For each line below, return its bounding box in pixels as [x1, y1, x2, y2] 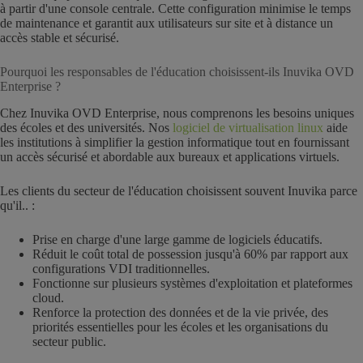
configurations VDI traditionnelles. [32, 261, 210, 275]
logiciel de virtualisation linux [173, 120, 323, 135]
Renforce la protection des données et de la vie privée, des [32, 305, 328, 319]
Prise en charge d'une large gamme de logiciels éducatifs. [32, 232, 322, 246]
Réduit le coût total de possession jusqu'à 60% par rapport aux [32, 246, 348, 261]
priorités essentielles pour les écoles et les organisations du [32, 319, 328, 334]
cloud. [32, 290, 64, 305]
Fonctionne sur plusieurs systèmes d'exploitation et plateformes [32, 275, 352, 290]
